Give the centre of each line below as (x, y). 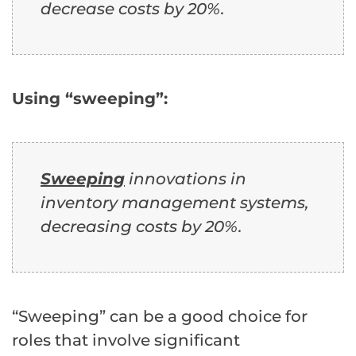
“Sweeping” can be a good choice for (160, 317)
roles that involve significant (126, 341)
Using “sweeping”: (90, 99)
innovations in (186, 179)
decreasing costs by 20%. (141, 227)
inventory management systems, (175, 203)
